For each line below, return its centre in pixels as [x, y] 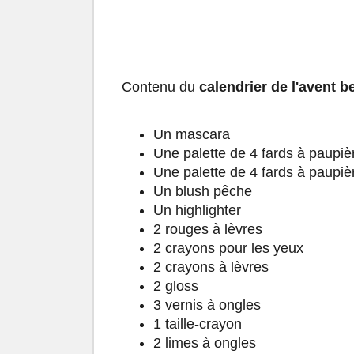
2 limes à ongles [205, 343]
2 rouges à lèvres [210, 230]
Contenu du [160, 87]
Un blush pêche [205, 192]
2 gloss [176, 286]
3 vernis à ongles [207, 305]
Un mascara [192, 135]
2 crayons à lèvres [211, 267]
